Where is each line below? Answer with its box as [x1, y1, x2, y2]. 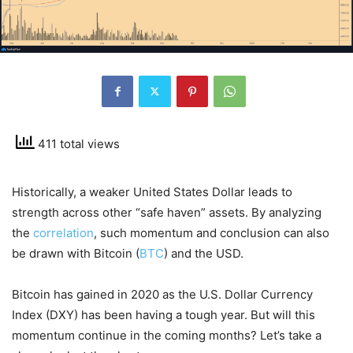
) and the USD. [164, 245, 243, 261]
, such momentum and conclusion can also [94, 225, 329, 240]
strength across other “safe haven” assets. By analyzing [12, 204, 321, 220]
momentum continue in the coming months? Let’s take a [12, 327, 321, 343]
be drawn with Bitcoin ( [12, 245, 139, 261]
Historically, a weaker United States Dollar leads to [12, 184, 292, 199]
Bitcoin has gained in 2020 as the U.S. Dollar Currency [12, 286, 313, 302]
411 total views [35, 136, 120, 151]
